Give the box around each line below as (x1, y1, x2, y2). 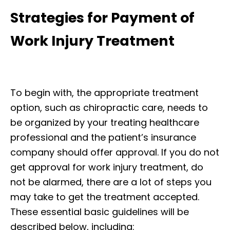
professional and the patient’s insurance (10, 130, 196, 144)
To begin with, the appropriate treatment (10, 86, 199, 99)
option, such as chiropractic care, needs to (10, 101, 208, 114)
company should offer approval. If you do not (10, 145, 219, 159)
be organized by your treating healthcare (10, 116, 199, 129)
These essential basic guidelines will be (10, 205, 189, 218)
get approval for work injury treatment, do (10, 160, 203, 174)
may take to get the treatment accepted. (10, 190, 199, 203)
